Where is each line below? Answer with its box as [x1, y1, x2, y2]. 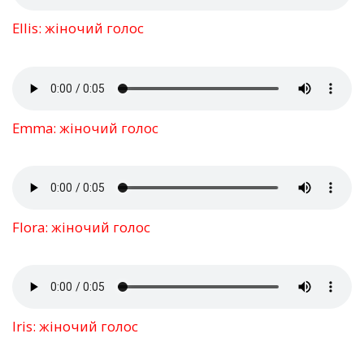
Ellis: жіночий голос [12, 19, 144, 38]
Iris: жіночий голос [12, 317, 138, 336]
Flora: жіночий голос [12, 217, 150, 236]
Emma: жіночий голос [12, 118, 158, 137]
